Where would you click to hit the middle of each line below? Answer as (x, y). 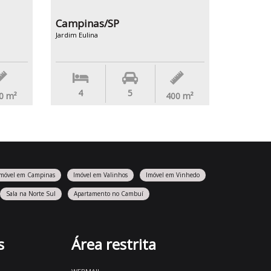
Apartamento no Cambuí (108, 194)
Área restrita (113, 244)
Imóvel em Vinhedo (173, 175)
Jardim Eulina (77, 35)
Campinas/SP (87, 23)
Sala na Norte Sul (31, 194)
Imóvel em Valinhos (100, 175)
